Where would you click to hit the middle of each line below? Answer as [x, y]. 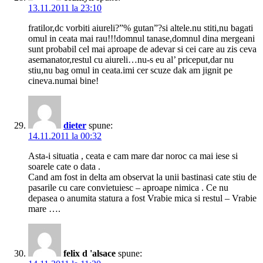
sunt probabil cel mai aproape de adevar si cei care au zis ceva [142, 49]
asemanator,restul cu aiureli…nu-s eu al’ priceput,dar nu [131, 60]
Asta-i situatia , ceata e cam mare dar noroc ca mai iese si [133, 156]
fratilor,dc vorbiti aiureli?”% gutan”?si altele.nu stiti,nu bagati [141, 28]
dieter [75, 126]
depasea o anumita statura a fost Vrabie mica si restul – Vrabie [142, 198]
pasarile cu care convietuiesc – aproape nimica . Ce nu [128, 188]
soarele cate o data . [64, 167]
